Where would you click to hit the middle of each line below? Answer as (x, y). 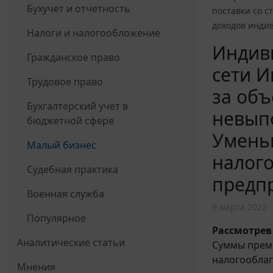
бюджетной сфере (70, 121)
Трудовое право (65, 82)
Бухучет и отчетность (79, 9)
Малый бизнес (62, 145)
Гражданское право (73, 58)
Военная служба (66, 194)
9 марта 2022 (239, 207)
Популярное (56, 218)
